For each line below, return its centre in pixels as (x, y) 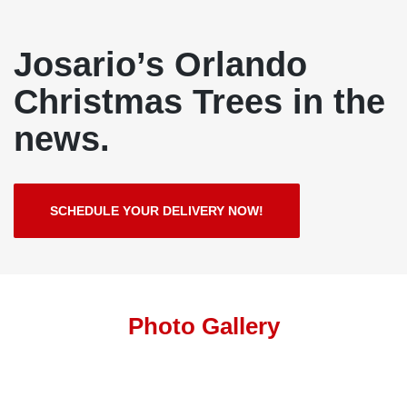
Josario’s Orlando (160, 64)
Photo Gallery (203, 326)
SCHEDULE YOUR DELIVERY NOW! (157, 211)
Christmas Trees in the (199, 101)
